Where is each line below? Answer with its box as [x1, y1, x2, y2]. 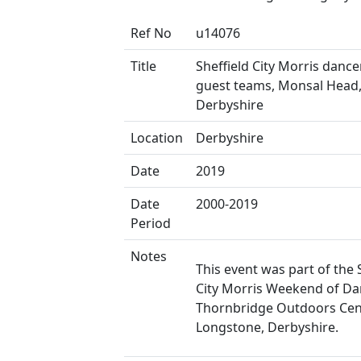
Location [131, 129, 183, 147]
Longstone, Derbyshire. [196, 318, 338, 336]
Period [131, 214, 171, 232]
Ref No [131, 24, 172, 42]
